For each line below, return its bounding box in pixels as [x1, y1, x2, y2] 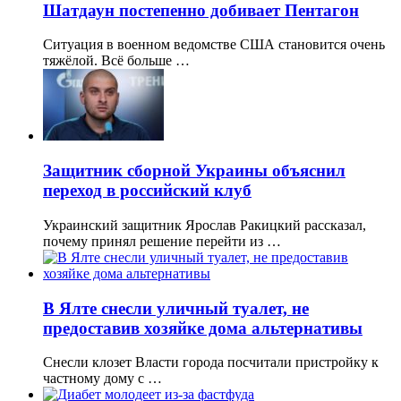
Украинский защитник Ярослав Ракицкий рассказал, [43, 217, 366, 233]
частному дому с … [43, 371, 162, 387]
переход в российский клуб [43, 181, 252, 200]
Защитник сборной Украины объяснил [43, 161, 346, 181]
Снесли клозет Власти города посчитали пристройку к [43, 354, 379, 371]
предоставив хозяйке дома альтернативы [43, 318, 363, 337]
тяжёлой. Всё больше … [43, 53, 190, 69]
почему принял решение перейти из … [43, 233, 281, 249]
